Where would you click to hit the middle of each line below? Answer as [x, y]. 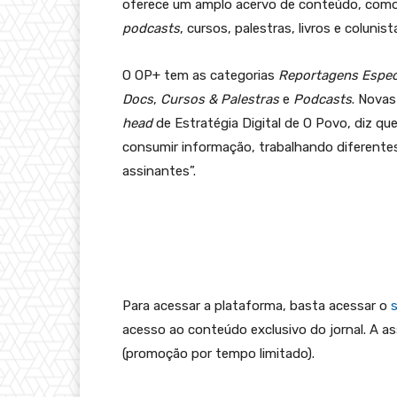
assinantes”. [159, 171]
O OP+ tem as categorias [200, 75]
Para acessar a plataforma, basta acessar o [257, 305]
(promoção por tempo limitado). [218, 353]
